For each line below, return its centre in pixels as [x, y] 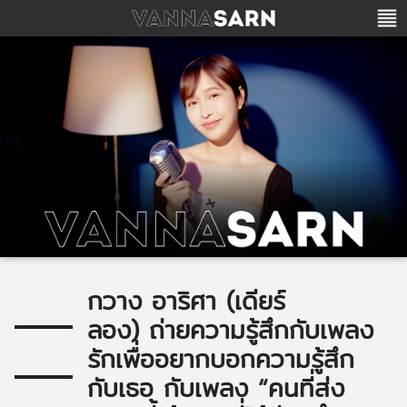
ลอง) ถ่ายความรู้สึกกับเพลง [230, 330]
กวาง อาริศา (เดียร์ [186, 301]
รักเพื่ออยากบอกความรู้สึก [221, 359]
